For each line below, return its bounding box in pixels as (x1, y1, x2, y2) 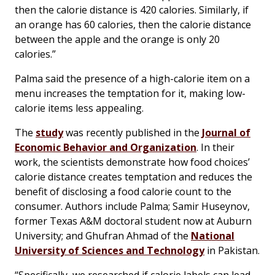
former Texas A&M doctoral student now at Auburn (15, 214, 252, 228)
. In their (196, 141, 234, 155)
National (191, 229, 234, 243)
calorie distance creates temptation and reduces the (15, 170, 252, 184)
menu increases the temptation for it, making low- (15, 87, 246, 101)
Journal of (202, 126, 250, 140)
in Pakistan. (204, 244, 260, 258)
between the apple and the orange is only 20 (15, 33, 220, 47)
